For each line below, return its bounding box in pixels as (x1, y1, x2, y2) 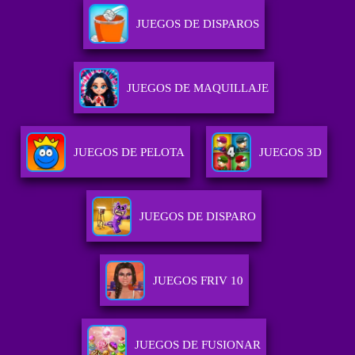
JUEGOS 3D (259, 146, 323, 159)
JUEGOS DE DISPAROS (136, 17, 260, 31)
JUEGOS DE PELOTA (74, 146, 185, 159)
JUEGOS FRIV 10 (152, 274, 243, 288)
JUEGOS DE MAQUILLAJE (127, 82, 269, 95)
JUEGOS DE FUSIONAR (135, 338, 261, 352)
